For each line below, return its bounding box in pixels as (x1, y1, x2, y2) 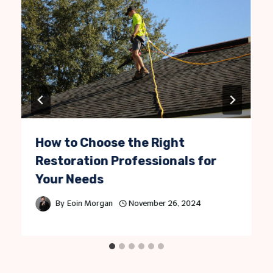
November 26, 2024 (129, 199, 202, 208)
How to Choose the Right (35, 135, 185, 150)
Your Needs (35, 171, 104, 186)
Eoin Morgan (66, 199, 113, 208)
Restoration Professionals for (35, 153, 217, 168)
